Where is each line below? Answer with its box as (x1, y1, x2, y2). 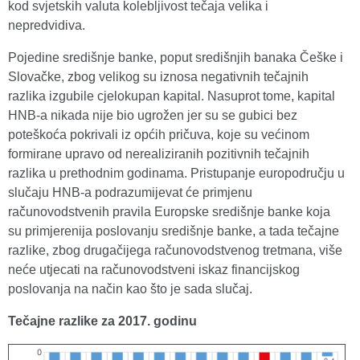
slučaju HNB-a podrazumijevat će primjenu (8, 186, 252, 200)
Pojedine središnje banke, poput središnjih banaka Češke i (8, 51, 343, 65)
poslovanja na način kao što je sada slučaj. (8, 282, 252, 297)
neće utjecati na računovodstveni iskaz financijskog (8, 263, 300, 277)
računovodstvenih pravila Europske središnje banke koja (8, 205, 330, 219)
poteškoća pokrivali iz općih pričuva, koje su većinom (8, 128, 309, 142)
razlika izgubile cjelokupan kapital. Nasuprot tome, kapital (8, 89, 335, 104)
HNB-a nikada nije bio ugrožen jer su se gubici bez (8, 108, 297, 123)
